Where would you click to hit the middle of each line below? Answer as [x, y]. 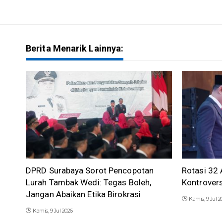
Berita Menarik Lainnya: [75, 49]
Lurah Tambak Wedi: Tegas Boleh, [89, 183]
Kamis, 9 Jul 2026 [53, 211]
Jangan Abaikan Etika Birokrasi [83, 194]
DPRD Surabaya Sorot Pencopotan [90, 171]
